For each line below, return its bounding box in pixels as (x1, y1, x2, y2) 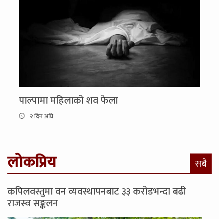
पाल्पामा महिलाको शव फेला (19, 92, 118, 109)
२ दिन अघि (28, 111, 53, 122)
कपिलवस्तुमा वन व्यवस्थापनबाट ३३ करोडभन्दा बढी (7, 183, 186, 200)
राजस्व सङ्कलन (7, 195, 58, 212)
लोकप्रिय (7, 149, 56, 175)
